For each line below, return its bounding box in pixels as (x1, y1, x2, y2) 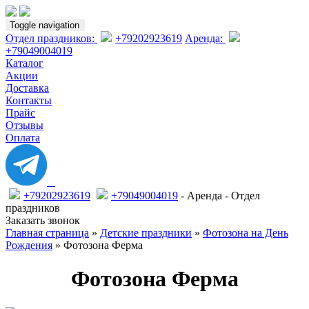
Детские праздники (100, 227, 192, 239)
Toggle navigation (10, 20, 79, 30)
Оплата (6, 132, 40, 143)
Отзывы (6, 119, 43, 131)
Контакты (6, 94, 52, 106)
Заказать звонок (6, 215, 80, 226)
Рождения (6, 239, 52, 251)
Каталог (6, 57, 43, 69)
